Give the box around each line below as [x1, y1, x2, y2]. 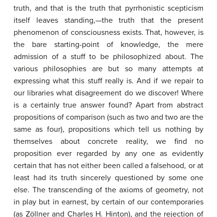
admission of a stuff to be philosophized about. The [14, 52, 203, 62]
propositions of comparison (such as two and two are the [14, 112, 203, 122]
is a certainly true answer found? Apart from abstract [14, 100, 203, 110]
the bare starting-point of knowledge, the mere [14, 40, 203, 49]
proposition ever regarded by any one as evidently [14, 149, 203, 158]
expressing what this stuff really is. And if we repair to [14, 76, 203, 86]
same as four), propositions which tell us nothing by [14, 124, 203, 134]
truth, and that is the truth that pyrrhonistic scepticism [14, 3, 203, 13]
